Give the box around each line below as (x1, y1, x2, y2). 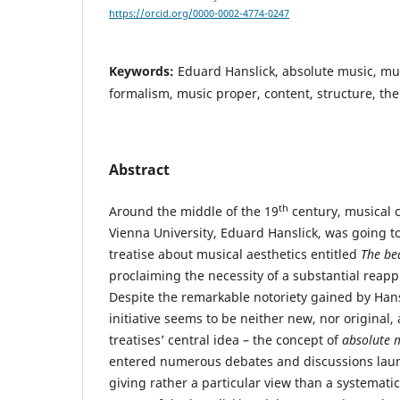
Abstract (109, 160, 170, 180)
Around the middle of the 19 (109, 203, 279, 221)
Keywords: (109, 62, 178, 80)
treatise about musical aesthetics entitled (109, 246, 361, 263)
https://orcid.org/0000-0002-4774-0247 (109, 7, 289, 21)
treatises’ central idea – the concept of (109, 331, 342, 349)
